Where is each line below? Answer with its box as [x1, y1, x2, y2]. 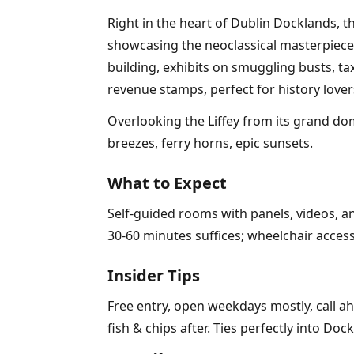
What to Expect [107, 172, 227, 194]
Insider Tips [107, 265, 200, 286]
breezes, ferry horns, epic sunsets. [107, 134, 313, 152]
